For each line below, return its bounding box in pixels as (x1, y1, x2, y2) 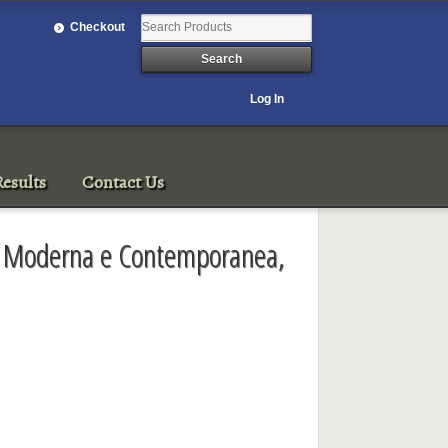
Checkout (70, 19, 126, 34)
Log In (250, 91, 285, 106)
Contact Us (82, 169, 165, 194)
